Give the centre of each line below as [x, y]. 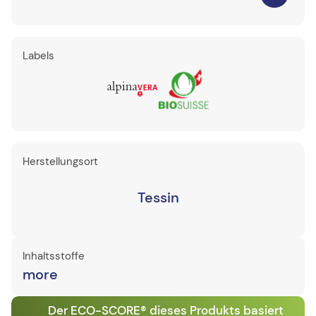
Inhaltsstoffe [54, 256]
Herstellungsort [60, 162]
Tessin [158, 197]
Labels [38, 56]
